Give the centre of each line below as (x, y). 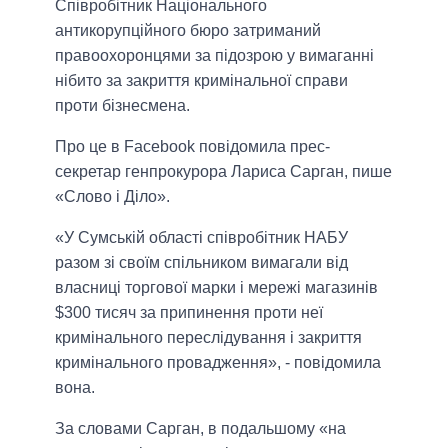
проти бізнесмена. (122, 106)
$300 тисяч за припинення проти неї (189, 313)
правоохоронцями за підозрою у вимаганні (214, 56)
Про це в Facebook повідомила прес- (192, 147)
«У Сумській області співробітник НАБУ (201, 238)
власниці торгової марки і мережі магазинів (216, 288)
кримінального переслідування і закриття (208, 338)
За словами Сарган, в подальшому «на (200, 429)
